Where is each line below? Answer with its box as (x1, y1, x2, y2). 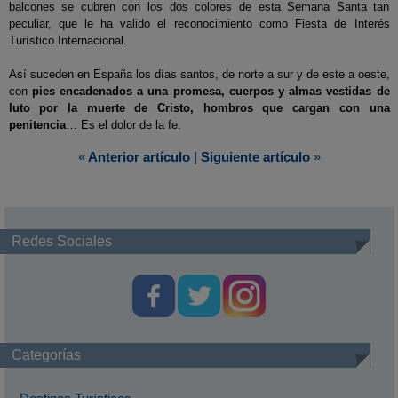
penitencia (8, 118, 66, 131)
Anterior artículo (87, 149, 190, 164)
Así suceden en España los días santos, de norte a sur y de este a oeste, (8, 68, 390, 81)
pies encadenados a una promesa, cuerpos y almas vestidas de (31, 84, 390, 98)
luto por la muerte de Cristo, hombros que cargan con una (8, 101, 390, 115)
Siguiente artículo (200, 149, 310, 164)
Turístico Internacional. (8, 34, 127, 47)
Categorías (11, 346, 81, 362)
